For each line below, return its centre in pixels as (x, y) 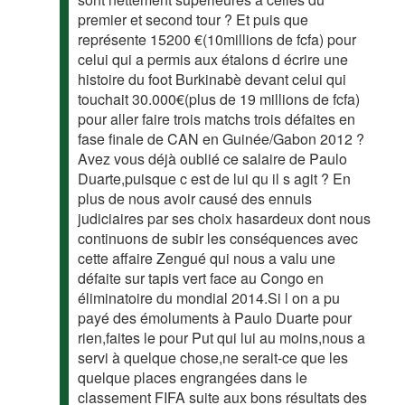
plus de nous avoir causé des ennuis (195, 198)
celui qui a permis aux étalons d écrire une (213, 59)
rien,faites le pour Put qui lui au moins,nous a (222, 337)
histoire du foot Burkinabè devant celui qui (212, 79)
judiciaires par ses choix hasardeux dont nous (225, 218)
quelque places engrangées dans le (193, 377)
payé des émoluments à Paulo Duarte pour (215, 317)
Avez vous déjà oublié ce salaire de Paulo (213, 158)
